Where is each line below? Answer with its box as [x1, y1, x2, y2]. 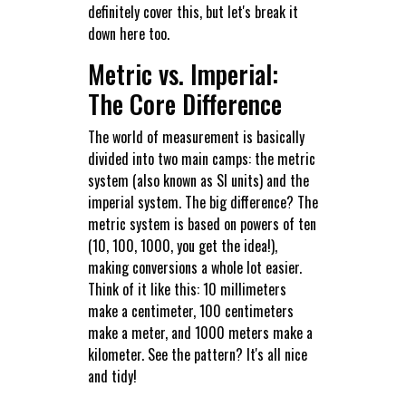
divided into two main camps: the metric [87, 148, 315, 170]
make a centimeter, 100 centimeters [87, 300, 294, 323]
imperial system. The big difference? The [87, 191, 318, 214]
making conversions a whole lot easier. [87, 256, 302, 279]
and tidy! [87, 365, 137, 388]
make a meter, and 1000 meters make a [87, 322, 313, 344]
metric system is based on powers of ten [87, 213, 316, 236]
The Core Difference [87, 85, 282, 123]
